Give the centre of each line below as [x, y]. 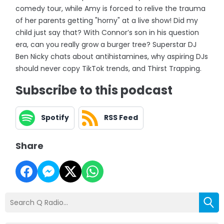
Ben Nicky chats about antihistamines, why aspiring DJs [112, 56]
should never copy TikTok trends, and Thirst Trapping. [109, 68]
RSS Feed [121, 118]
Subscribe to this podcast [94, 90]
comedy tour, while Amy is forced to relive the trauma [111, 8]
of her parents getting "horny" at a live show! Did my [107, 20]
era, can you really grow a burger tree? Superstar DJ [106, 44]
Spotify [55, 118]
